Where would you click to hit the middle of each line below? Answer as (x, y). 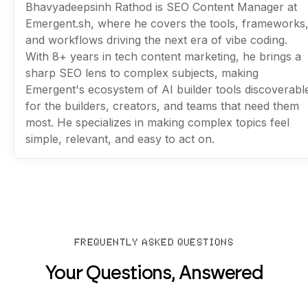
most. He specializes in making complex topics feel (157, 122)
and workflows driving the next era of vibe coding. (156, 40)
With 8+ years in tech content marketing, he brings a (163, 56)
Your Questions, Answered (154, 272)
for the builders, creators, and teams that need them (162, 106)
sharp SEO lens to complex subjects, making (142, 73)
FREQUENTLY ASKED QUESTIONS (154, 242)
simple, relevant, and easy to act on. (120, 139)
